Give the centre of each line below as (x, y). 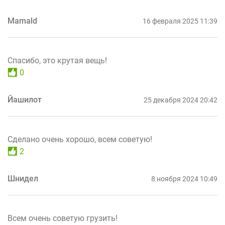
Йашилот (25, 99)
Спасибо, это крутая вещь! (57, 60)
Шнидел (23, 178)
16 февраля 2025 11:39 (180, 21)
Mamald (22, 21)
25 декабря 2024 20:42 (181, 100)
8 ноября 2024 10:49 (184, 179)
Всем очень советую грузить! (63, 218)
